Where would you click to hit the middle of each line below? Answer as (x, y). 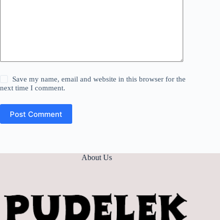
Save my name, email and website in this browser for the (99, 79)
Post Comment (36, 114)
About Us (97, 158)
